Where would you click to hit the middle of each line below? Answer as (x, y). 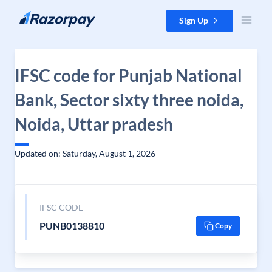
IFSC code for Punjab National (128, 75)
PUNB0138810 (72, 226)
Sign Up (194, 20)
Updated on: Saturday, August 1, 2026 (85, 153)
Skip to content (39, 15)
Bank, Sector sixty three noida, (129, 100)
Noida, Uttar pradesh (94, 124)
